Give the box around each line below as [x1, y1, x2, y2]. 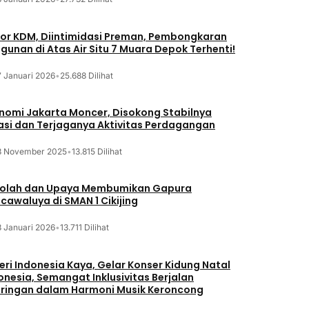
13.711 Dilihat [59, 221, 109, 232]
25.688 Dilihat [59, 70, 113, 81]
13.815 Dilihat [71, 146, 122, 157]
